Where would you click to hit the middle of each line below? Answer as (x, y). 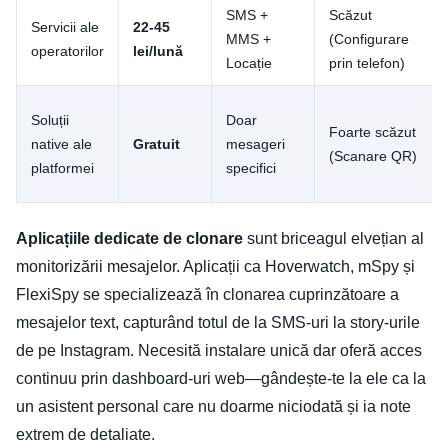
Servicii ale (65, 27)
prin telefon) (367, 63)
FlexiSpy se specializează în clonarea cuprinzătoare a (207, 295)
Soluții (50, 120)
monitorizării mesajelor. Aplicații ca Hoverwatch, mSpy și (215, 267)
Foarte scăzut (372, 132)
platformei (62, 168)
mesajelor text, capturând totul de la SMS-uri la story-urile (218, 323)
